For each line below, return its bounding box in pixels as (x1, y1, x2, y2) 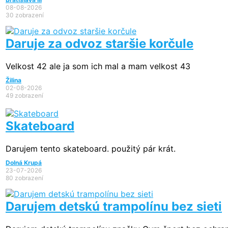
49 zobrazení (6, 92, 43, 100)
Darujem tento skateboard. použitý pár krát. (6, 144, 176, 154)
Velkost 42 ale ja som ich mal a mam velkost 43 (6, 61, 190, 72)
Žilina (6, 76, 21, 84)
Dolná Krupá (6, 159, 42, 167)
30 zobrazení (6, 11, 44, 19)
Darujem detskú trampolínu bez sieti (6, 199, 222, 214)
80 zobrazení (6, 174, 43, 182)
